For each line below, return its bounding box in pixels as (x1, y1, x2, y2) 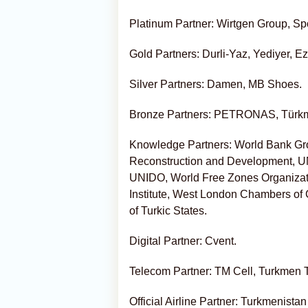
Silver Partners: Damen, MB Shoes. (129, 78, 302, 90)
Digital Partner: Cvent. (129, 235, 236, 247)
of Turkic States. (129, 205, 207, 217)
